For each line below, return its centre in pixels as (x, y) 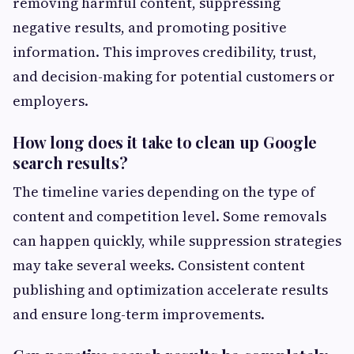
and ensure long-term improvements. (139, 314)
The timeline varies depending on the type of (164, 191)
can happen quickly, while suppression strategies (177, 240)
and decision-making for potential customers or (174, 76)
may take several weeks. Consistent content (159, 265)
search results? (70, 162)
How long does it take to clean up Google (165, 141)
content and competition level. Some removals (169, 216)
